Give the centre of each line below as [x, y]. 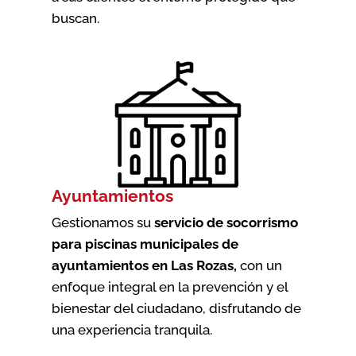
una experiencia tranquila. [132, 329]
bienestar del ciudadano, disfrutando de [176, 308]
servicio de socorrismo [226, 222]
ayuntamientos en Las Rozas [142, 265]
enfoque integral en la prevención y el [169, 286]
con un [259, 265]
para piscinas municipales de [145, 244]
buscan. [75, 18]
